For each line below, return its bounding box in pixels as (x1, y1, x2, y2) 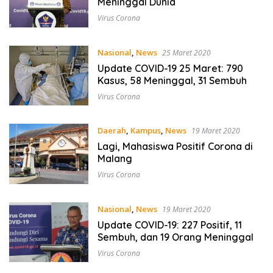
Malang (97, 152, 132, 165)
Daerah (97, 125, 126, 136)
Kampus (130, 125, 161, 136)
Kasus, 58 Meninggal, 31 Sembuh (97, 74, 247, 87)
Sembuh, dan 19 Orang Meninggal (97, 230, 253, 243)
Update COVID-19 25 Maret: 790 (97, 62, 244, 74)
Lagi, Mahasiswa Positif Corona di (97, 140, 253, 153)
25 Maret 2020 (161, 47, 211, 58)
